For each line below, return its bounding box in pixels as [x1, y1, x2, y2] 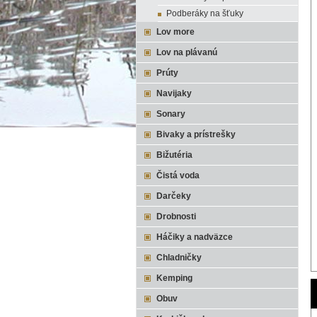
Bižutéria [156, 150, 192, 160]
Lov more [156, 27, 195, 37]
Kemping [156, 273, 192, 283]
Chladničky [156, 253, 202, 263]
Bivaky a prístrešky [156, 129, 236, 139]
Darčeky [156, 191, 191, 201]
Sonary [156, 109, 185, 119]
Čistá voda [156, 171, 200, 180]
